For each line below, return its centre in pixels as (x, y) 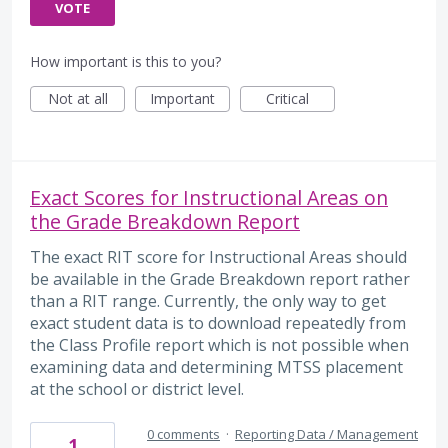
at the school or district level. (137, 388)
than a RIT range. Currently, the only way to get (208, 300)
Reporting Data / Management (326, 434)
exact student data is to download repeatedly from (218, 322)
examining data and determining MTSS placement (216, 366)
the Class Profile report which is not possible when (219, 344)
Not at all (77, 98)
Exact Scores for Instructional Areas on (209, 197)
